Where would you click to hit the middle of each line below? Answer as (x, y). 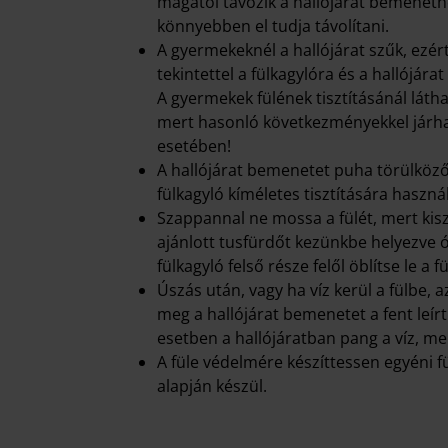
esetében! (194, 146)
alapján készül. (212, 386)
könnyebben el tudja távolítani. (273, 26)
